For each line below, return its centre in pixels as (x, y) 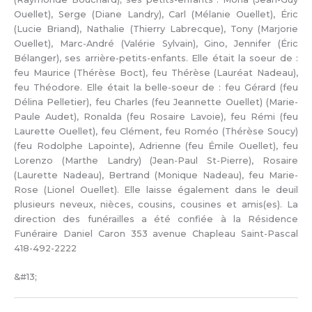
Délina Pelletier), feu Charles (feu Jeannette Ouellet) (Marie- (156, 102)
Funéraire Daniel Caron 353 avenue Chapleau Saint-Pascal (156, 233)
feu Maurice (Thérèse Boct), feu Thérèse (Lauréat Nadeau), (156, 72)
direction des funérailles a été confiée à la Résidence (156, 219)
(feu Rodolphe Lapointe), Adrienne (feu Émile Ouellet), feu (156, 146)
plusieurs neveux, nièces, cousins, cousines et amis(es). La (156, 204)
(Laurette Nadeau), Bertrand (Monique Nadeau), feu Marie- (156, 175)
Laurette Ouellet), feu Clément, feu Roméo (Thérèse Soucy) (156, 131)
